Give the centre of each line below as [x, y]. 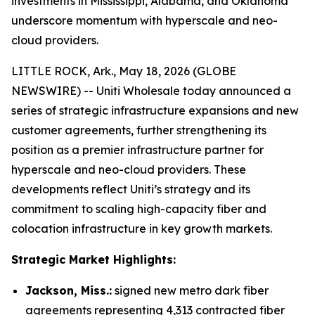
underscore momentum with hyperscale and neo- [144, 20]
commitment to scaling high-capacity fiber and [139, 209]
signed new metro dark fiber [190, 290]
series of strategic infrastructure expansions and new [155, 110]
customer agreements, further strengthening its [139, 130]
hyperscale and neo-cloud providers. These [129, 169]
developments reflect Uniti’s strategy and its [131, 189]
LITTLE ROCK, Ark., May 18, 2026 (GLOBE [124, 71]
